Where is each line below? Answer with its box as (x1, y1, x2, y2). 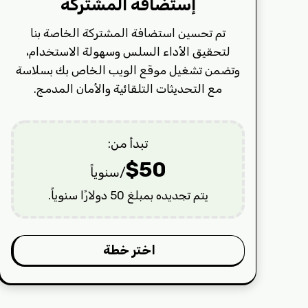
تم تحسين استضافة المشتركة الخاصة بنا (30, 25, 226, 40)
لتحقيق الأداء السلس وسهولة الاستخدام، (25, 44, 230, 58)
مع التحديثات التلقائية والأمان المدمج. (34, 81, 223, 96)
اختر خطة (102, 242, 155, 258)
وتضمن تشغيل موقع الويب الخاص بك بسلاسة (16, 63, 241, 77)
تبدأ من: (107, 135, 148, 151)
